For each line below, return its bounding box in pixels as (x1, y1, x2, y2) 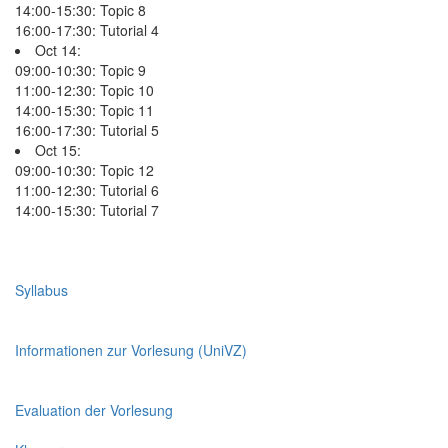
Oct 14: (35, 39, 81, 60)
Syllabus (15, 279, 68, 300)
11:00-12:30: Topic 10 (15, 79, 154, 100)
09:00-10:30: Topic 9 (15, 59, 146, 80)
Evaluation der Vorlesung (15, 399, 173, 420)
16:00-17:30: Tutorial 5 (15, 119, 159, 140)
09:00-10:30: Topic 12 (15, 159, 154, 180)
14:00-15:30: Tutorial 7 (15, 199, 159, 220)
